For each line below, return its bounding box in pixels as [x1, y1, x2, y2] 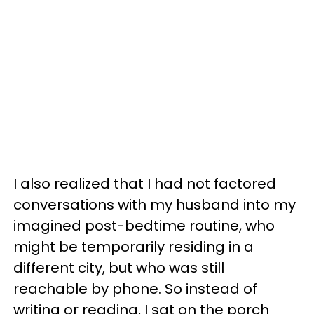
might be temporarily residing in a [13, 237, 254, 257]
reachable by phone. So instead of [13, 279, 257, 299]
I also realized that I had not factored [13, 174, 276, 193]
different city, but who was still [13, 258, 224, 278]
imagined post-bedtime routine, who [13, 216, 275, 235]
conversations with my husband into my [13, 195, 296, 214]
